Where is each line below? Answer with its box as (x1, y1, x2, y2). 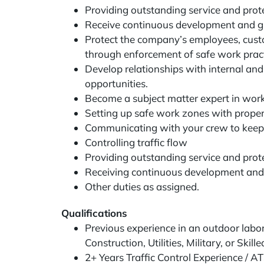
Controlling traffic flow (85, 136, 187, 148)
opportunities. (85, 77, 148, 90)
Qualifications (61, 207, 127, 219)
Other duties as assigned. (85, 180, 199, 193)
